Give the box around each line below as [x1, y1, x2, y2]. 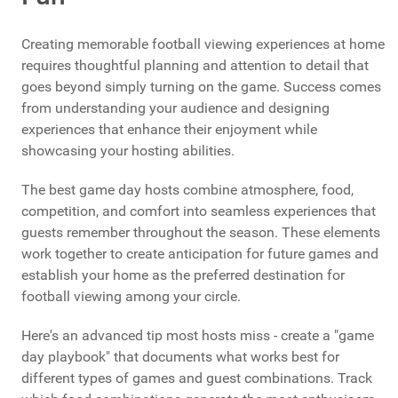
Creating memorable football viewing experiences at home [21, 35, 385, 52]
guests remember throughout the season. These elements [21, 223, 380, 241]
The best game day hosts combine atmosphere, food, [21, 180, 354, 198]
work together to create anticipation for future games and [21, 244, 378, 262]
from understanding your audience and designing [21, 99, 330, 116]
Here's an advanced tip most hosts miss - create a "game [21, 326, 374, 344]
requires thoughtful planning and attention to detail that [21, 56, 369, 74]
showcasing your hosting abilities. [21, 141, 235, 159]
